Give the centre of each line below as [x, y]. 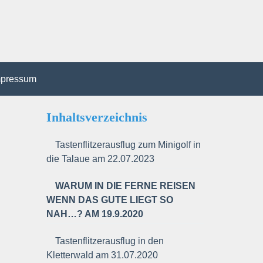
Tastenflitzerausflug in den [110, 241]
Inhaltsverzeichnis [97, 117]
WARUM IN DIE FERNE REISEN [126, 186]
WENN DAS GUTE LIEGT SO [110, 200]
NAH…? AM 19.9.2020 [95, 214]
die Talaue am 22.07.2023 [101, 159]
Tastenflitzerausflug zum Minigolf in [128, 145]
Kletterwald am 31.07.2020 [102, 255]
